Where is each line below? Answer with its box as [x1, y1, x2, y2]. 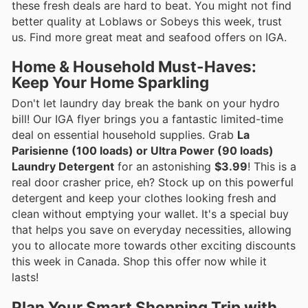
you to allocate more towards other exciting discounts [12, 239, 296, 253]
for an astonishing [114, 159, 214, 174]
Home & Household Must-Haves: [12, 57, 256, 76]
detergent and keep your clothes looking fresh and [12, 191, 276, 206]
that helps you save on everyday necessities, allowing [12, 223, 291, 237]
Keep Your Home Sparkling [12, 73, 209, 92]
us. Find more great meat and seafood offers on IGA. [12, 30, 287, 45]
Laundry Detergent [12, 159, 114, 174]
